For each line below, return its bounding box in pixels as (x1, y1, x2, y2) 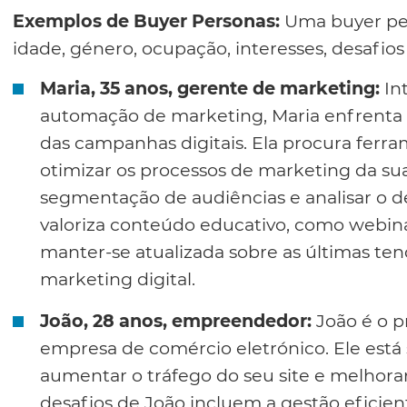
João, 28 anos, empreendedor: (40, 310, 312, 333)
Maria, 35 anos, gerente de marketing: (40, 77, 380, 100)
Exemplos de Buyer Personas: (13, 9, 280, 32)
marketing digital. (40, 268, 195, 291)
